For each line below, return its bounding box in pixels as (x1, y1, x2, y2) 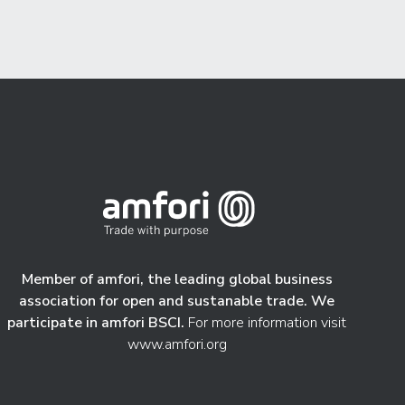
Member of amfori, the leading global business (21, 269, 333, 290)
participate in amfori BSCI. (7, 313, 185, 334)
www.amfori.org (127, 334, 227, 355)
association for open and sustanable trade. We (19, 291, 335, 312)
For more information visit (184, 313, 347, 334)
